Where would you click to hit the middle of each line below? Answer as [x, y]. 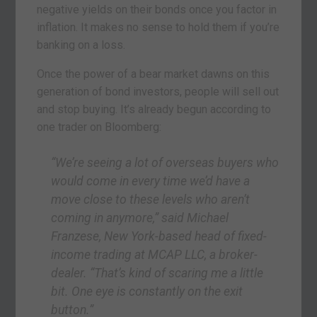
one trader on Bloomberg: [99, 127]
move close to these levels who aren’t [151, 199]
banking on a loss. [81, 45]
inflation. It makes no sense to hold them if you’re [158, 27]
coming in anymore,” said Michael [140, 218]
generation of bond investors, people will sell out [158, 91]
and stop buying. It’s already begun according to [154, 109]
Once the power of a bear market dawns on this [154, 74]
